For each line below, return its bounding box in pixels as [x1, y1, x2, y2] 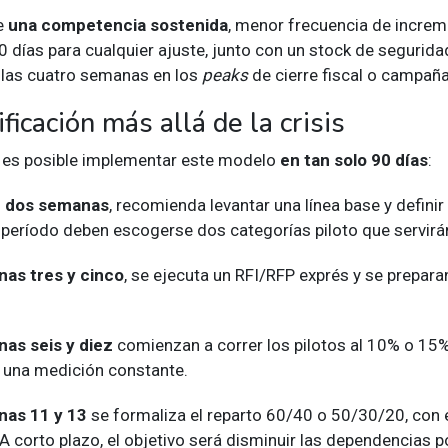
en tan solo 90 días [280, 149, 428, 170]
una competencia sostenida [8, 14, 228, 35]
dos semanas [5, 194, 109, 215]
